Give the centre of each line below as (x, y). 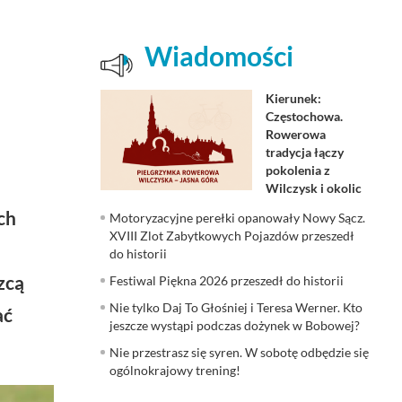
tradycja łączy (304, 152)
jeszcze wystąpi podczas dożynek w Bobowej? (235, 325)
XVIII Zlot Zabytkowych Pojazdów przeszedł (232, 235)
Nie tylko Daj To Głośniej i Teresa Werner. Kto (236, 307)
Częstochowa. (304, 116)
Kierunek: (293, 98)
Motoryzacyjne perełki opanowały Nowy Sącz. (237, 217)
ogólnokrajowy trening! (175, 370)
